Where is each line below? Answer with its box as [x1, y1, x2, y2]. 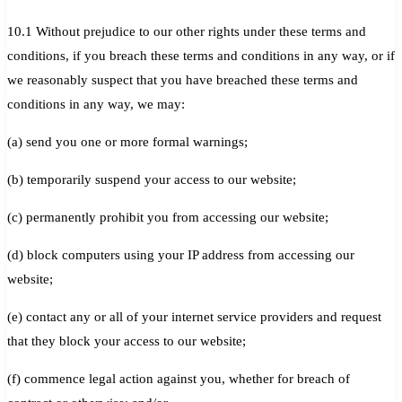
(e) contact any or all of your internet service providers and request [7, 309, 381, 324]
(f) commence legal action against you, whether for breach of [7, 371, 350, 386]
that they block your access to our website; [7, 333, 246, 348]
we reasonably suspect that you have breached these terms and [7, 72, 358, 87]
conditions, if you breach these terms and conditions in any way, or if [7, 48, 395, 63]
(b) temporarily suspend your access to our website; [7, 171, 296, 187]
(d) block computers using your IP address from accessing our [7, 247, 354, 262]
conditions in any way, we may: [7, 96, 185, 111]
